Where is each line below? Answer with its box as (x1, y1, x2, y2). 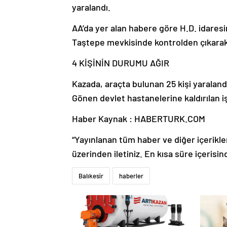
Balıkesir (79, 171, 103, 180)
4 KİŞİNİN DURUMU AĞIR (72, 57, 169, 68)
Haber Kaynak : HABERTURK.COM (72, 112, 205, 124)
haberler (119, 171, 143, 180)
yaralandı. (72, 1, 110, 13)
